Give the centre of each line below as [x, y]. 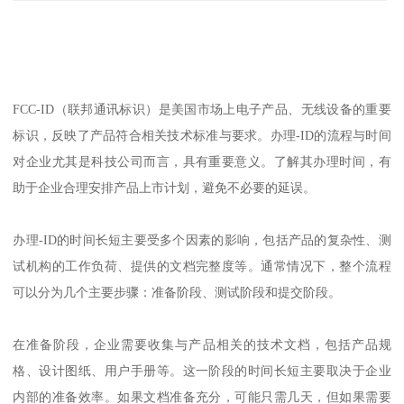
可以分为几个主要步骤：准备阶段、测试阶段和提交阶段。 [177, 293]
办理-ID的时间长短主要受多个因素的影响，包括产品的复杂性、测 [202, 240]
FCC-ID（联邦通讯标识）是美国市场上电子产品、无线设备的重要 [202, 110]
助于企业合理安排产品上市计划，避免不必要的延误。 [165, 188]
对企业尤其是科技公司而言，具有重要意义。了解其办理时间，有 [202, 162]
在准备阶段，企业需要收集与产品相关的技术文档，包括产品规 [202, 345]
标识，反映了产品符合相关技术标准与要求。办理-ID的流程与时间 [202, 136]
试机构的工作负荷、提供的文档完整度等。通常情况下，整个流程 [202, 266]
